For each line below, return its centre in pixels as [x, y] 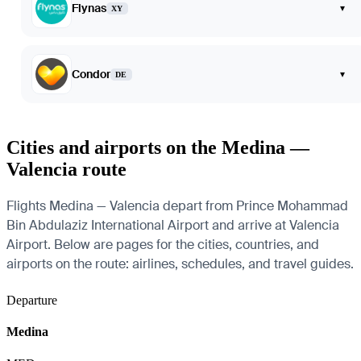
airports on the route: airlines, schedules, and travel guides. [180, 264]
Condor [91, 75]
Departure [32, 300]
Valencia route [66, 170]
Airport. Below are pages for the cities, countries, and [163, 245]
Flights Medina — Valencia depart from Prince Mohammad [177, 206]
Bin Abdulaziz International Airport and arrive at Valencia [173, 225]
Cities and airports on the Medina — [158, 148]
